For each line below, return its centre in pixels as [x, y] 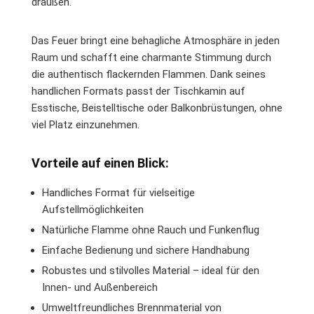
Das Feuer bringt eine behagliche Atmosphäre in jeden [156, 40]
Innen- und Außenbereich [100, 287]
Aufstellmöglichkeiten [93, 209]
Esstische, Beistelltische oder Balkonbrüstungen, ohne [157, 108]
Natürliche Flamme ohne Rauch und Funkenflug [151, 230]
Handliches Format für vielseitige [118, 192]
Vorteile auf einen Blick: [100, 163]
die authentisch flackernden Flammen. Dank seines [149, 74]
